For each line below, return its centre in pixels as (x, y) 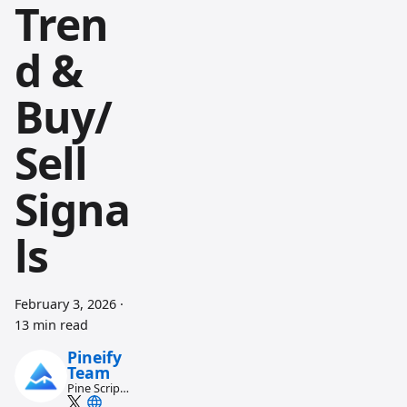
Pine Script (95, 388)
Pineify (94, 357)
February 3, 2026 (65, 304)
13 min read (51, 325)
